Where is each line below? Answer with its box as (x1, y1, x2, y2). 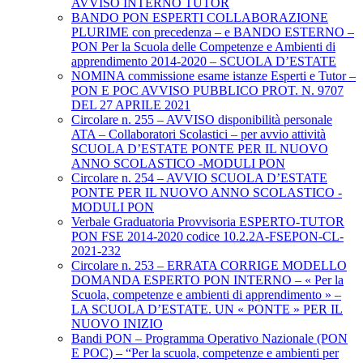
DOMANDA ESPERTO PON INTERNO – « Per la (71, 273, 344, 288)
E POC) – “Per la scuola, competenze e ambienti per (71, 346, 339, 361)
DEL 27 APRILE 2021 (71, 98, 190, 113)
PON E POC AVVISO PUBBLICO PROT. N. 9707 (71, 83, 344, 98)
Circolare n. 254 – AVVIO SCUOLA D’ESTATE (71, 171, 327, 186)
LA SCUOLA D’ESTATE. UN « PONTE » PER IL (71, 302, 343, 317)
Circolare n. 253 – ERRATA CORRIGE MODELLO (71, 258, 347, 273)
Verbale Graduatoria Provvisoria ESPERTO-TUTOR (71, 215, 344, 229)
